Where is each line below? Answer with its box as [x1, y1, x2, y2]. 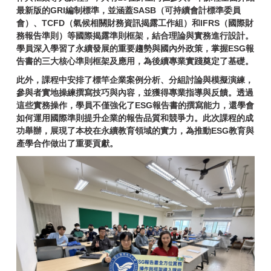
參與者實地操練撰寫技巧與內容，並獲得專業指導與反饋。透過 [16, 87, 253, 97]
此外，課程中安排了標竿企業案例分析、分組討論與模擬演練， [16, 74, 253, 85]
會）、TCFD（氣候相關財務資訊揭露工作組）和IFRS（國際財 [16, 18, 253, 28]
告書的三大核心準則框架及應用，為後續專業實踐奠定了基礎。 [16, 56, 253, 66]
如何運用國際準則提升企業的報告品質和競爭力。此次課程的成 [16, 113, 253, 123]
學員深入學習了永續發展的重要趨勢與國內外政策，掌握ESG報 [16, 43, 254, 53]
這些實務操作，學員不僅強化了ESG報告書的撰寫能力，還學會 [16, 100, 254, 110]
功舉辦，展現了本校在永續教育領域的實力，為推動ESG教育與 [16, 125, 254, 135]
